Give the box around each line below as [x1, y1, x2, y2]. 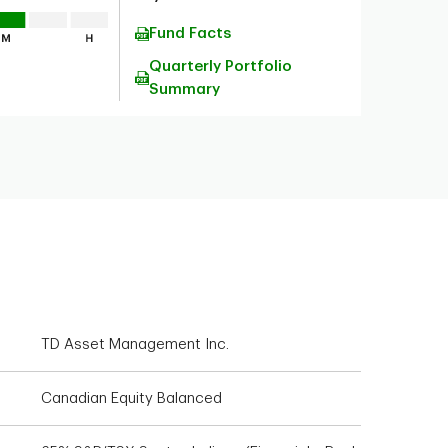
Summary [149, 82, 221, 97]
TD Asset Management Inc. [41, 337, 229, 352]
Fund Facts [149, 26, 232, 41]
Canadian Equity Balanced [41, 391, 222, 406]
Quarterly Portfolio [149, 59, 293, 74]
